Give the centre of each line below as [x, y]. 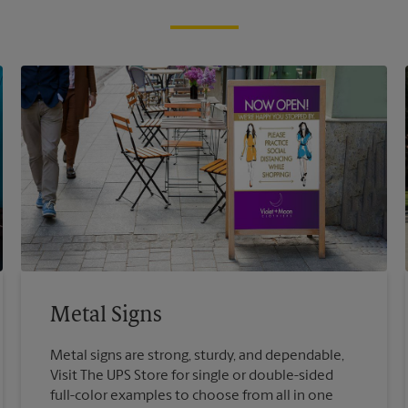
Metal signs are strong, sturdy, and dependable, [198, 356]
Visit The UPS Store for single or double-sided [192, 376]
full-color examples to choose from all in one [192, 396]
